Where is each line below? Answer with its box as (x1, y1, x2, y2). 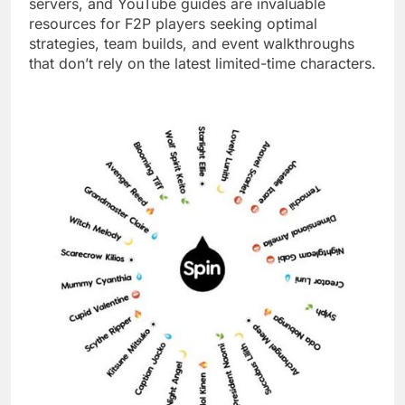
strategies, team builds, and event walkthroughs (29, 34, 354, 53)
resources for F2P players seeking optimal (29, 14, 317, 33)
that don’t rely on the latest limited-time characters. (29, 54, 376, 73)
